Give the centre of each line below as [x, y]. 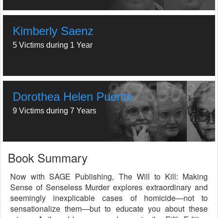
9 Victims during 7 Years [54, 111]
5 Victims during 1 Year [53, 45]
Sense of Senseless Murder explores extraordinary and [109, 187]
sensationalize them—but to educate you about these [109, 209]
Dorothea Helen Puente [73, 97]
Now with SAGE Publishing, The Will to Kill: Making [109, 176]
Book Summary [48, 157]
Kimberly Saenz [53, 31]
